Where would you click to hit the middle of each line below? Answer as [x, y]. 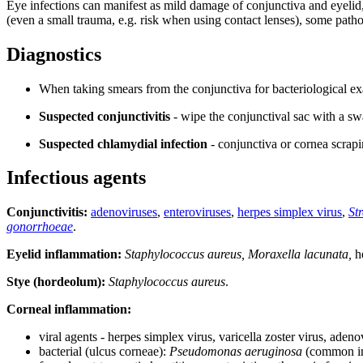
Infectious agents [76, 178]
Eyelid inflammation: [64, 254]
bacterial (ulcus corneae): [104, 352]
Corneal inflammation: [69, 310]
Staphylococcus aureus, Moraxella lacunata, [238, 254]
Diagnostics [54, 54]
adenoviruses [124, 212]
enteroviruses [197, 212]
